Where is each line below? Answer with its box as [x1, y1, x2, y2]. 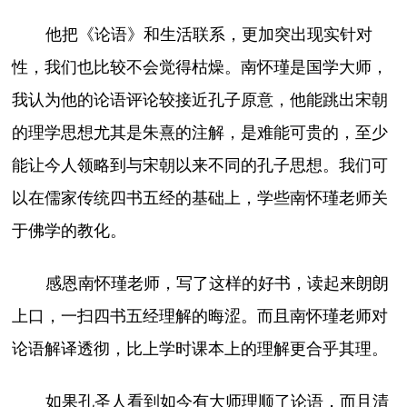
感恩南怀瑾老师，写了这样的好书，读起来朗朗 [45, 274, 389, 293]
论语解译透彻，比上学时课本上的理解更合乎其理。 [12, 340, 389, 359]
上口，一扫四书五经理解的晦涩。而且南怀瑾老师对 [12, 307, 389, 326]
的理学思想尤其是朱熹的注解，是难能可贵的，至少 [12, 124, 389, 143]
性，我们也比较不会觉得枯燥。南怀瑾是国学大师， [12, 58, 389, 77]
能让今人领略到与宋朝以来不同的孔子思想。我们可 [12, 156, 389, 175]
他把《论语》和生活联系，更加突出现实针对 [45, 25, 372, 45]
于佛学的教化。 [12, 222, 127, 241]
